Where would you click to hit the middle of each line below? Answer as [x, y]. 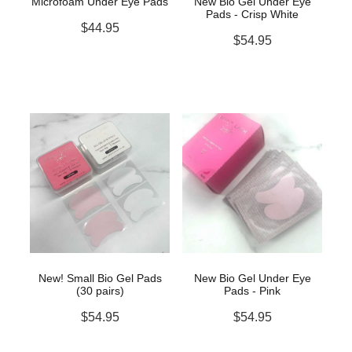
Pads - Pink [252, 291]
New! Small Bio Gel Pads [100, 279]
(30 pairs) [100, 291]
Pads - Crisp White [252, 15]
